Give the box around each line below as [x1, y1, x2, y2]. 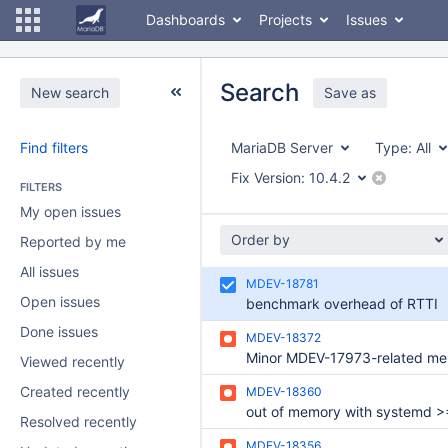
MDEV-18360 [246, 384, 322, 399]
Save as [323, 84, 376, 101]
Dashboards [146, 11, 225, 28]
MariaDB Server [231, 139, 333, 156]
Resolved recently [20, 413, 137, 430]
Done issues [20, 323, 98, 340]
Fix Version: [231, 169, 305, 186]
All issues [20, 263, 79, 280]
